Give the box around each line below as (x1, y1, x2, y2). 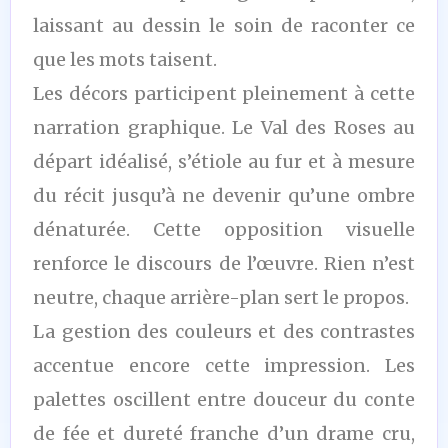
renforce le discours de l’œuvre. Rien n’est (33, 251, 415, 275)
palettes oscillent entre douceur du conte (33, 387, 415, 411)
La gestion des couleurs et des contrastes (33, 319, 415, 343)
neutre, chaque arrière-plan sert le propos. (33, 285, 409, 309)
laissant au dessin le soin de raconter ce (33, 13, 415, 37)
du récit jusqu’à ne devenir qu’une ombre (33, 183, 415, 207)
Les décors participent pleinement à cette (33, 81, 415, 105)
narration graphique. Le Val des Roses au (33, 115, 415, 139)
